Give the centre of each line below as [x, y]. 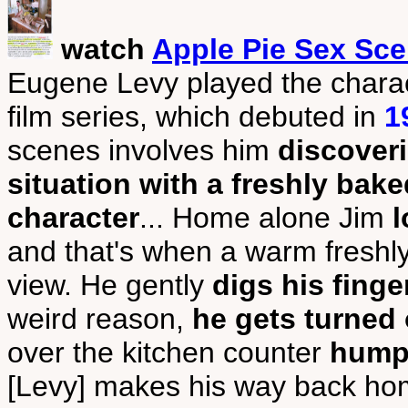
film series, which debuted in [196, 117]
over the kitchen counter [168, 352]
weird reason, [100, 319]
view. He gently [110, 285]
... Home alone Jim [266, 218]
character [73, 218]
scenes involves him [143, 150]
